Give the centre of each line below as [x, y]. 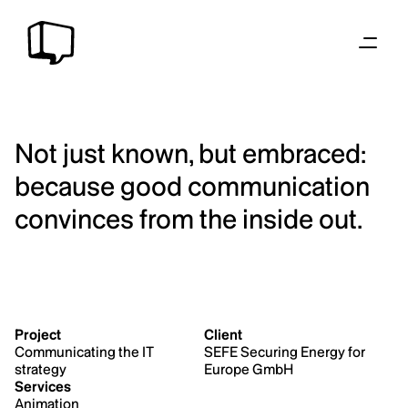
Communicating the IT [84, 352]
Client [223, 335]
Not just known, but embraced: [190, 153]
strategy [41, 369]
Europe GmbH [249, 369]
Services [43, 387]
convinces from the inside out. [189, 219]
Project [38, 335]
